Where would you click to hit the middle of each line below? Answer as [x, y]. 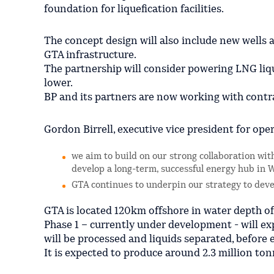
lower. [58, 84]
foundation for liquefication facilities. [134, 9]
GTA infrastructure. [90, 56]
